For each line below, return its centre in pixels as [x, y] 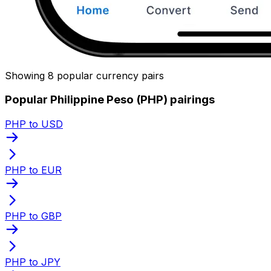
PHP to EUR [33, 170]
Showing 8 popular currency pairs [84, 75]
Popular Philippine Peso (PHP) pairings [110, 100]
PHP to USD [34, 124]
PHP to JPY [33, 262]
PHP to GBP [33, 216]
